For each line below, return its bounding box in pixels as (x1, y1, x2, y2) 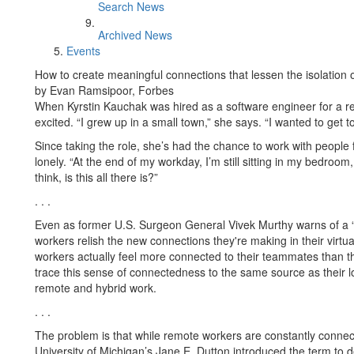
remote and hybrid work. (35, 280, 156, 296)
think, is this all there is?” (35, 169, 158, 185)
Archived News (98, 27, 172, 43)
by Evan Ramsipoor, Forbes (35, 82, 174, 98)
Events (66, 43, 100, 58)
